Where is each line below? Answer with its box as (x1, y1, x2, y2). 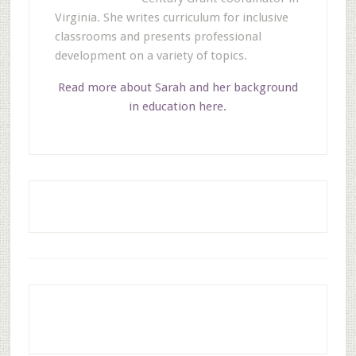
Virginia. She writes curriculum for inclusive (54, 10, 288, 25)
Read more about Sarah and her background (57, 80, 298, 95)
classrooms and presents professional (54, 29, 261, 44)
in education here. (129, 99, 227, 114)
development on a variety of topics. (54, 48, 247, 63)
